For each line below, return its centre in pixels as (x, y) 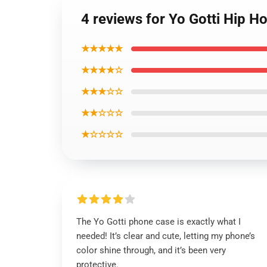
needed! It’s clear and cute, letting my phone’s (166, 236)
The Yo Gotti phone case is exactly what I (159, 222)
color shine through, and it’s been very (151, 250)
